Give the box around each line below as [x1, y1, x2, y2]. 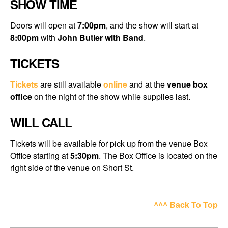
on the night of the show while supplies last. [32, 90, 190, 102]
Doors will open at [10, 19, 77, 31]
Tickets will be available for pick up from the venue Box [10, 137, 208, 149]
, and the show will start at [106, 19, 198, 31]
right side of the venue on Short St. [10, 161, 134, 174]
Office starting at [10, 149, 70, 161]
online [103, 78, 127, 90]
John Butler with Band [58, 31, 144, 43]
